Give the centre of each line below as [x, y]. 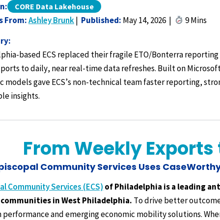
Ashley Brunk [51, 20]
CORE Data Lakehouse [54, 6]
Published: [101, 20]
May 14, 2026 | [148, 20]
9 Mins [195, 20]
